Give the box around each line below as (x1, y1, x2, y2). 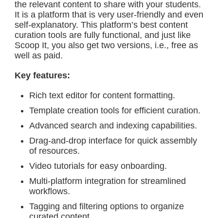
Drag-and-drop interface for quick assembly (29, 136, 197, 145)
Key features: (15, 71, 70, 80)
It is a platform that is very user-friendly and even (15, 10, 203, 19)
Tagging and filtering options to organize (29, 201, 184, 211)
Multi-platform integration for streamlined (29, 176, 186, 186)
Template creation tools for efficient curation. (29, 106, 200, 115)
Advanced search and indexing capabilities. (29, 121, 197, 130)
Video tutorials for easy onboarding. (29, 161, 167, 171)
